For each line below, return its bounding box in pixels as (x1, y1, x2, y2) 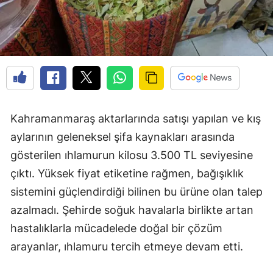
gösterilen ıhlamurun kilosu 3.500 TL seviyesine (10, 149, 253, 162)
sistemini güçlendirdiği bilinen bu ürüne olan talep (10, 185, 263, 199)
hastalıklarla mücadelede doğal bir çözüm (10, 222, 222, 235)
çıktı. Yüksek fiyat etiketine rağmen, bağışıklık (10, 167, 244, 180)
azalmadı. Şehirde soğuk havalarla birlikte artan (10, 204, 253, 217)
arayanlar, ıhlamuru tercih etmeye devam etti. (10, 240, 243, 253)
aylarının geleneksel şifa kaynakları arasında (10, 130, 235, 144)
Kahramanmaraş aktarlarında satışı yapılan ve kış (10, 112, 261, 126)
